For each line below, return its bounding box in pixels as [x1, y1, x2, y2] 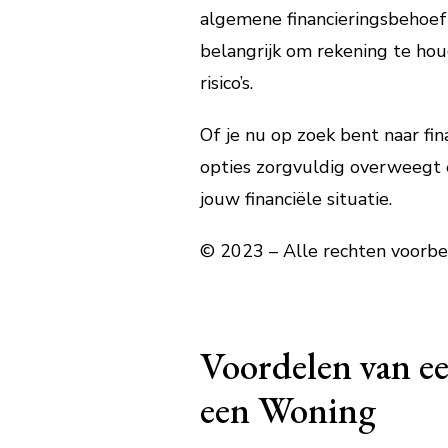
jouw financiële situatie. [199, 187, 392, 211]
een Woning [199, 385, 376, 434]
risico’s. [199, 71, 253, 95]
